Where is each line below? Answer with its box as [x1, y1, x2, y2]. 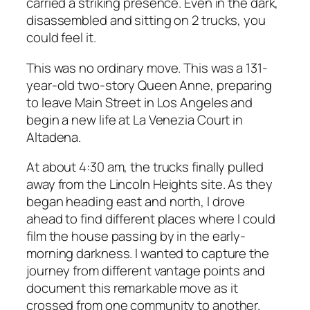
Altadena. [26, 127, 82, 146]
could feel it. [26, 28, 96, 47]
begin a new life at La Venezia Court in [26, 110, 244, 129]
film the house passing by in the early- [26, 227, 246, 246]
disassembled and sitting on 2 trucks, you [26, 11, 266, 30]
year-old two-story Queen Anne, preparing [26, 75, 272, 94]
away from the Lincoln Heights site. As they [26, 175, 273, 194]
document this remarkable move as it [26, 279, 238, 298]
